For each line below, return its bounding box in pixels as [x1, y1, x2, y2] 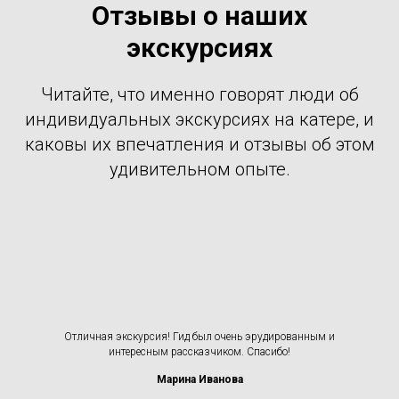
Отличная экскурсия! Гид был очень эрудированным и [64, 330, 335, 343]
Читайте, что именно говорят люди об [40, 83, 359, 105]
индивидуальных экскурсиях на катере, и [25, 108, 374, 130]
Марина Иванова [156, 372, 243, 386]
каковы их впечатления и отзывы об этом [24, 133, 375, 155]
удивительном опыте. [109, 158, 290, 180]
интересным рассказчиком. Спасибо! [109, 345, 290, 358]
